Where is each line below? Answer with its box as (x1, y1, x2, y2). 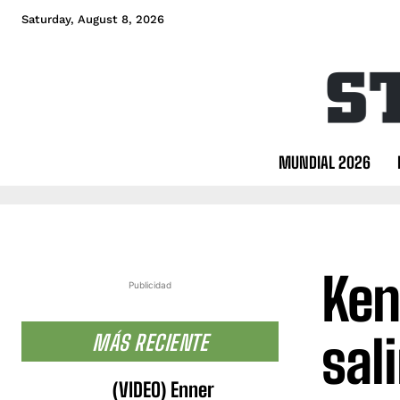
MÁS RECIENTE (92, 329, 208, 355)
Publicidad (129, 279, 171, 290)
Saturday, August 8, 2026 (21, 12, 164, 26)
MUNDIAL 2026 (278, 152, 371, 172)
